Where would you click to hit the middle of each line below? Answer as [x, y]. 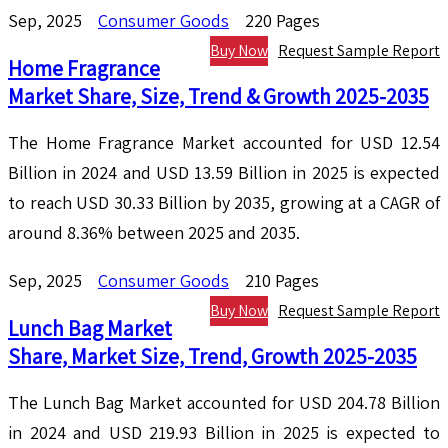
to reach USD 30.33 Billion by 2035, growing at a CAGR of [224, 203]
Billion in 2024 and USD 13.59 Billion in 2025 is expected [224, 173]
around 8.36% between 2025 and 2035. [154, 233]
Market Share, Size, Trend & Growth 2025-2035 [218, 96]
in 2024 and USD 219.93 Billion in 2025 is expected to [224, 433]
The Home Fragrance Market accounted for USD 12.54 [224, 143]
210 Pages [282, 281]
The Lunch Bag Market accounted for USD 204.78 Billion [224, 403]
